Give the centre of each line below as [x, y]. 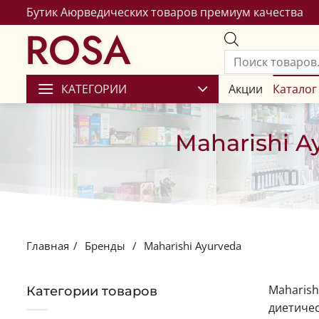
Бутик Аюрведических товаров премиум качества [165, 12]
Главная [48, 246]
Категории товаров [92, 291]
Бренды [105, 246]
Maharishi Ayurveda [191, 246]
